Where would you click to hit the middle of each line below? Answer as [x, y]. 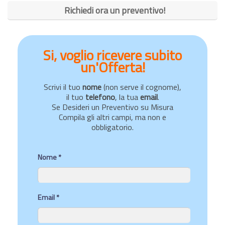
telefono [100, 97]
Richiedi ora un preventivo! [115, 11]
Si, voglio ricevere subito [113, 55]
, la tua [127, 97]
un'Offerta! [113, 67]
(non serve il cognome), [141, 87]
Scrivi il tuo [63, 87]
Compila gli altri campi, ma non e [113, 117]
